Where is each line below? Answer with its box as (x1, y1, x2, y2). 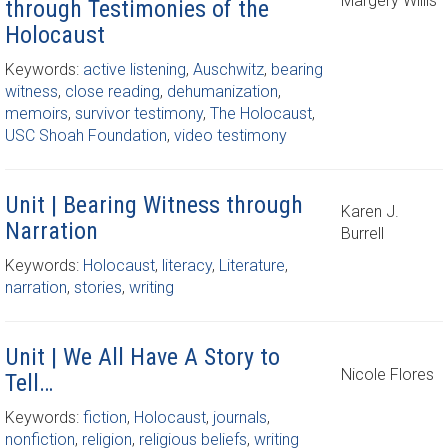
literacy (162, 256, 212, 275)
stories (74, 278, 122, 297)
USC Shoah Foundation (5, 126, 167, 145)
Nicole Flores (341, 365, 434, 384)
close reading (65, 82, 160, 101)
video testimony (174, 126, 287, 145)
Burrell (341, 224, 384, 243)
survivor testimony (75, 104, 203, 123)
